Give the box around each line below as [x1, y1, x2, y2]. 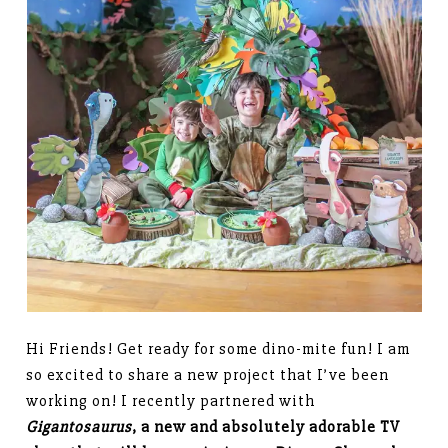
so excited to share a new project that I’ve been [26, 365, 390, 386]
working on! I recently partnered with [26, 391, 316, 412]
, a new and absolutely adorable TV [132, 417, 401, 438]
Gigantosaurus [26, 417, 133, 438]
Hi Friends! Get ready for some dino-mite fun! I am [26, 339, 411, 360]
